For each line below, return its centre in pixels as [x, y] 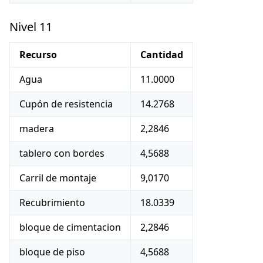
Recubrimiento [52, 203]
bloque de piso [52, 252]
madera [37, 129]
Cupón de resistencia [66, 104]
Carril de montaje [58, 178]
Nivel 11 [31, 27]
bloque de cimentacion [70, 227]
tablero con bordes [62, 153]
